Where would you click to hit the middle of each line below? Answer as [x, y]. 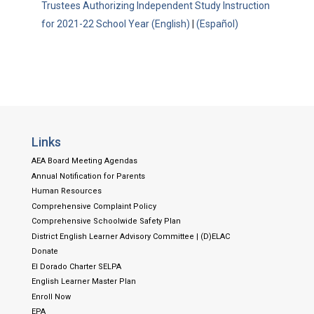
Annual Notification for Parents [88, 176]
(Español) [217, 24]
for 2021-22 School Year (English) [115, 24]
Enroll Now [51, 296]
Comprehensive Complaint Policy [94, 206]
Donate [45, 251]
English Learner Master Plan [83, 281]
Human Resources [66, 191]
